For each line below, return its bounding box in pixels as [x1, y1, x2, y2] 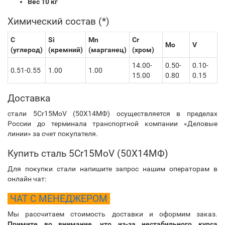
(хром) [132, 46, 154, 54]
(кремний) [48, 46, 83, 54]
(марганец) [88, 46, 127, 54]
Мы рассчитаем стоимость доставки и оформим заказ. [8, 210, 217, 218]
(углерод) [11, 46, 43, 54]
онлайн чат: [8, 175, 46, 183]
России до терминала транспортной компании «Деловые [8, 120, 217, 128]
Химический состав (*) [8, 16, 109, 27]
